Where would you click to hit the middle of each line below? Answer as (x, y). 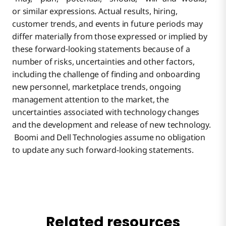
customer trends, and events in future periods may (108, 24)
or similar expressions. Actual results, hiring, (95, 11)
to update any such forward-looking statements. (103, 150)
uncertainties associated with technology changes (106, 112)
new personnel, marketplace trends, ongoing (97, 87)
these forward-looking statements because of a (101, 49)
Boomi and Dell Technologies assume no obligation (109, 137)
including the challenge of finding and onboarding (106, 74)
